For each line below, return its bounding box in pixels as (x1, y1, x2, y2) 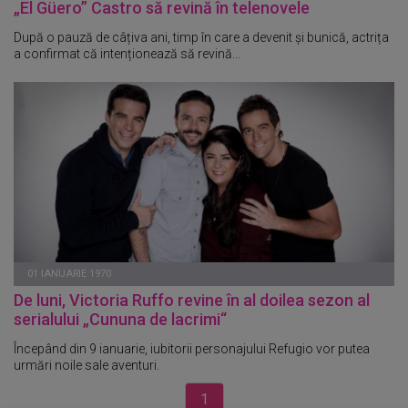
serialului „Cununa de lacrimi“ (14, 309, 227, 329)
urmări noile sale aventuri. (14, 357, 159, 372)
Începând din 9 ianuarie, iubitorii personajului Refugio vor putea (14, 341, 370, 356)
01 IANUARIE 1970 (27, 267, 111, 280)
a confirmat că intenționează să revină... (14, 46, 240, 61)
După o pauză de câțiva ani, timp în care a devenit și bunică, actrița (14, 29, 389, 45)
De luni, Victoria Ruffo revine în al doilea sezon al (14, 290, 370, 310)
